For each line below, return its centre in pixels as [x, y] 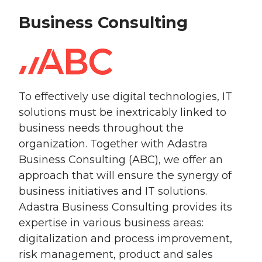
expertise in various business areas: [111, 223]
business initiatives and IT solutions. [113, 191]
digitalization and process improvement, [125, 239]
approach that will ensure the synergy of [125, 175]
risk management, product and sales [116, 254]
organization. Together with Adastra [113, 144]
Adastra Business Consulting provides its [125, 207]
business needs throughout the [101, 128]
